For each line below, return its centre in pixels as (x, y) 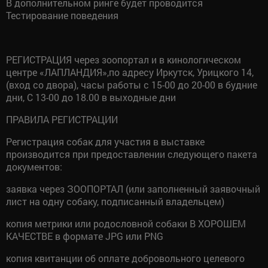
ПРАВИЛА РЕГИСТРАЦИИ (62, 119)
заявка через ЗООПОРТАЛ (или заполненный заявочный (133, 188)
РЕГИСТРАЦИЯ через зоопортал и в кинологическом (124, 59)
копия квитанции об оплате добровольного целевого (125, 258)
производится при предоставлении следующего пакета (132, 154)
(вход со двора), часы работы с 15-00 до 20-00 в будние (132, 84)
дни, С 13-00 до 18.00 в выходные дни (91, 97)
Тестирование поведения (62, 15)
